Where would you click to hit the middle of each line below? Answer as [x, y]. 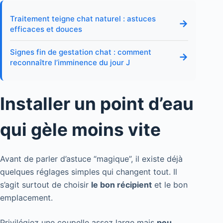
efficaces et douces [46, 29]
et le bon [170, 185]
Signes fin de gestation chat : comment [81, 52]
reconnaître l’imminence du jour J [70, 62]
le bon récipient [121, 185]
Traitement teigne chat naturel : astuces [83, 18]
